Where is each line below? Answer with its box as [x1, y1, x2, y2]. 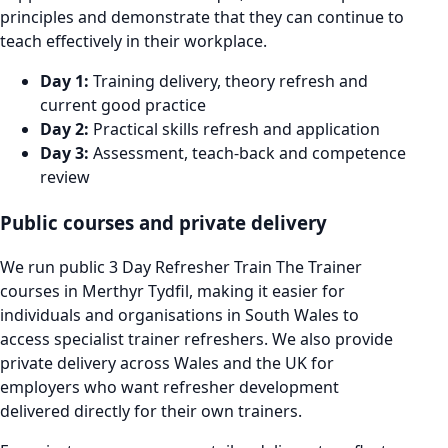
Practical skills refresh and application [89, 118, 380, 140]
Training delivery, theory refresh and [89, 70, 368, 92]
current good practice [40, 94, 206, 116]
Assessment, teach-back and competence [89, 142, 406, 164]
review [40, 166, 90, 188]
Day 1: [40, 70, 89, 92]
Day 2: [40, 118, 89, 140]
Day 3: [40, 142, 89, 164]
